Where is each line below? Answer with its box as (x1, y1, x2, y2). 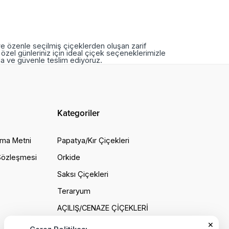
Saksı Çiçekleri (57, 169, 108, 178)
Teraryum (57, 186, 90, 195)
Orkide (57, 152, 80, 162)
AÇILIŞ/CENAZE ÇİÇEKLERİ (57, 203, 148, 212)
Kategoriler (57, 107, 100, 119)
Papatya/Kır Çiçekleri (57, 135, 129, 145)
